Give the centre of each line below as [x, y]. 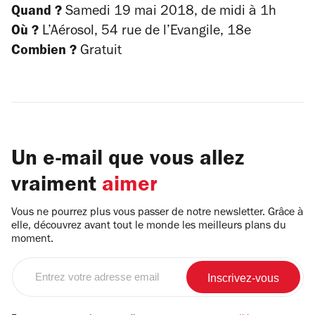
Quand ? [37, 13]
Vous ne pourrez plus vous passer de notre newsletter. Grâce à [157, 213]
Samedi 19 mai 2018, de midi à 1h [169, 13]
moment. [32, 240]
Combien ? [44, 52]
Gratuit [99, 52]
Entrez [26, 266]
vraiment [57, 187]
